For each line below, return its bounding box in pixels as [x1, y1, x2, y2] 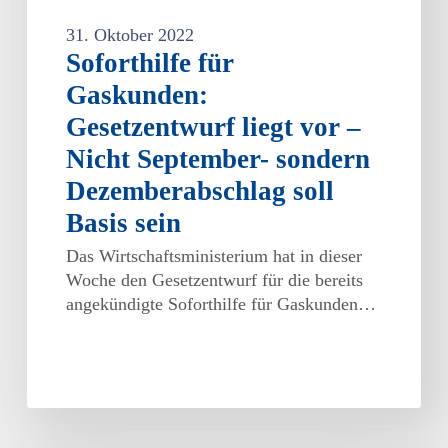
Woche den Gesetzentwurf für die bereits [66, 270, 364, 291]
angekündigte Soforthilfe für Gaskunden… [66, 294, 377, 315]
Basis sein [66, 208, 182, 239]
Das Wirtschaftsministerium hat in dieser [66, 246, 363, 267]
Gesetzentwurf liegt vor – [66, 112, 362, 143]
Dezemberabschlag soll [66, 176, 335, 207]
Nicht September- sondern [66, 144, 371, 175]
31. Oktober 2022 [66, 25, 195, 46]
